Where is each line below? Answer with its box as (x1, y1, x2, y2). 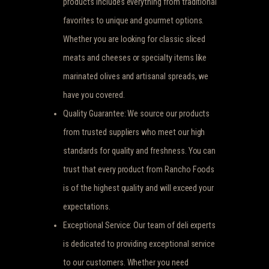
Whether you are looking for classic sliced (63, 34, 206, 44)
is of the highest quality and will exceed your (63, 183, 214, 193)
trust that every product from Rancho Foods (63, 164, 215, 174)
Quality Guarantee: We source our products (63, 108, 210, 118)
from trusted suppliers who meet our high (63, 127, 205, 137)
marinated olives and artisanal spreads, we (63, 71, 209, 81)
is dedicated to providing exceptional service (63, 238, 216, 249)
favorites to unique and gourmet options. (63, 15, 204, 25)
